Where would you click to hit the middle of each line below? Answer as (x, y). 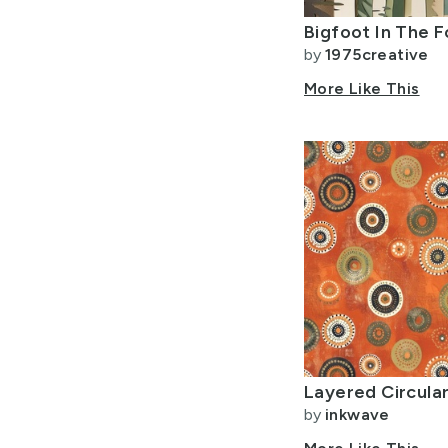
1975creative (377, 54)
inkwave (357, 414)
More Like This (362, 88)
